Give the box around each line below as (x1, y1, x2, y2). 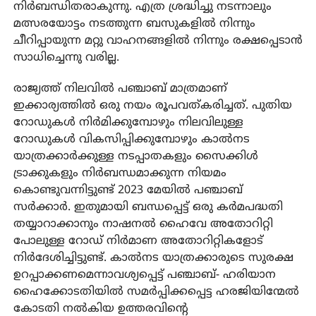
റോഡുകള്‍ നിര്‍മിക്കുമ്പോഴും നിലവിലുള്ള (13, 116, 243, 130)
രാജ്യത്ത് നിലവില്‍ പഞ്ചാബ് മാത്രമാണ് (13, 82, 227, 97)
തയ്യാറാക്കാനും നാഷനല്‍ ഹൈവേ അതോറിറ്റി (13, 217, 273, 232)
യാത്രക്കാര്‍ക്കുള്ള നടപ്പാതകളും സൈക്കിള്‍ (13, 150, 258, 164)
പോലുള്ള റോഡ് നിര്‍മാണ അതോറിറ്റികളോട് (13, 234, 263, 249)
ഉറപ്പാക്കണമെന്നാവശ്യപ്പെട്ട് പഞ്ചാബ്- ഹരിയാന (13, 268, 276, 283)
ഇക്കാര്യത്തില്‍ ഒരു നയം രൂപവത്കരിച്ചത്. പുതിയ (13, 99, 292, 114)
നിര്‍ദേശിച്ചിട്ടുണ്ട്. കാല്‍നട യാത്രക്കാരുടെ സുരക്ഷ (13, 251, 293, 266)
